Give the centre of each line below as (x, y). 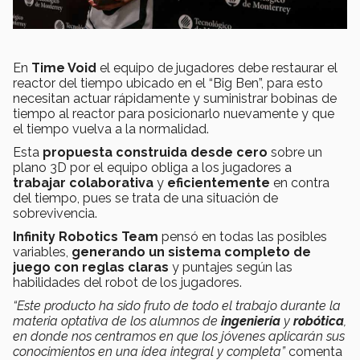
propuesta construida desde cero (155, 153)
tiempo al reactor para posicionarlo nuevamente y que (174, 114)
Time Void (62, 68)
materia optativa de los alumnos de (115, 321)
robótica (319, 321)
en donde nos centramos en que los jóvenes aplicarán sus (179, 337)
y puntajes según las (231, 268)
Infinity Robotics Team (86, 237)
